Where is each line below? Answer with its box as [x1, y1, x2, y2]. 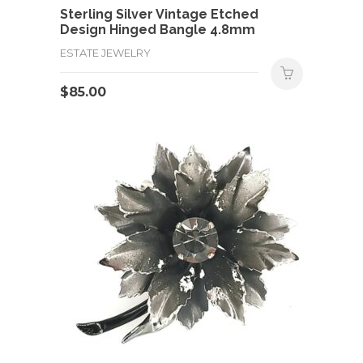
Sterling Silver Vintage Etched [60, 6, 258, 22]
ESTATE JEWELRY [60, 45, 151, 59]
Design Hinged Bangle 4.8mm [60, 21, 255, 37]
